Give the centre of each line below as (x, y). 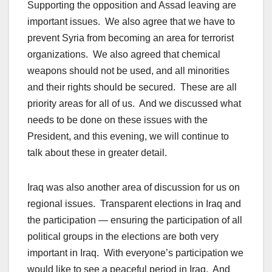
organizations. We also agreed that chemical (124, 55)
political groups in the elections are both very (123, 237)
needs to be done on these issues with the (117, 120)
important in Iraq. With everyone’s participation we (135, 253)
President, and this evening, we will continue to (128, 137)
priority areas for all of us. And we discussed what (134, 104)
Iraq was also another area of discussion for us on (134, 188)
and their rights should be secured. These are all (132, 87)
